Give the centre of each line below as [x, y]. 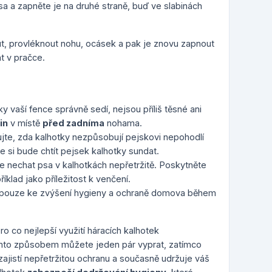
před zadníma [73, 123]
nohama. [123, 123]
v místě [25, 123]
